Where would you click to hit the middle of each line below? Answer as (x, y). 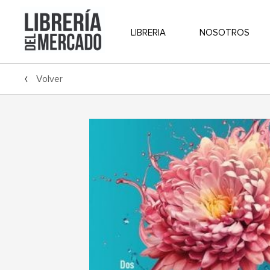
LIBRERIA (148, 32)
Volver (49, 79)
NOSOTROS (224, 32)
